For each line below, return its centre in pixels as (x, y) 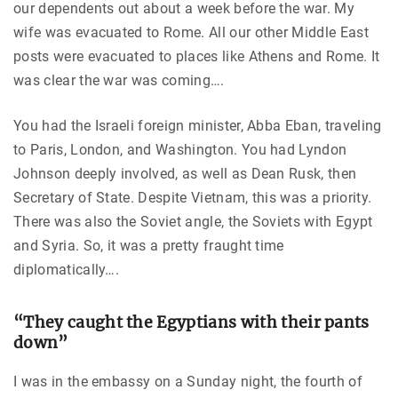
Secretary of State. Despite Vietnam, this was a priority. (193, 197)
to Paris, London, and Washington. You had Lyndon (180, 149)
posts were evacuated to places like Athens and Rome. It (197, 56)
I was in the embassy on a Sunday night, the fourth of (188, 381)
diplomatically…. (67, 269)
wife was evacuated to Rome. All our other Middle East (191, 32)
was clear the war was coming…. (119, 80)
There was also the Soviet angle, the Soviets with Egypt (193, 221)
